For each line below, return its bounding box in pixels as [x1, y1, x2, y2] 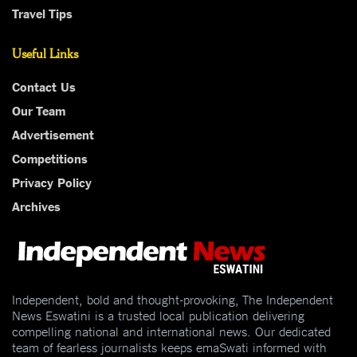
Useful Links [12, 44, 78, 61]
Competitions [12, 149, 88, 166]
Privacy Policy [12, 173, 92, 190]
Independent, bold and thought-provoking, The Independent [12, 290, 333, 307]
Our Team [12, 101, 65, 118]
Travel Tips [12, 4, 73, 21]
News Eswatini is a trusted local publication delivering [12, 306, 304, 323]
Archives [12, 197, 61, 214]
